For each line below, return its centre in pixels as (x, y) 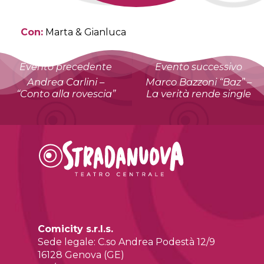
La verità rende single (198, 94)
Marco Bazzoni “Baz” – (198, 82)
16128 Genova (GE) (81, 255)
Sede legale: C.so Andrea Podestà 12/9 (127, 242)
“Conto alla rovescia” (66, 94)
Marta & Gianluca (85, 32)
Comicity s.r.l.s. (76, 229)
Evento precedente (66, 67)
